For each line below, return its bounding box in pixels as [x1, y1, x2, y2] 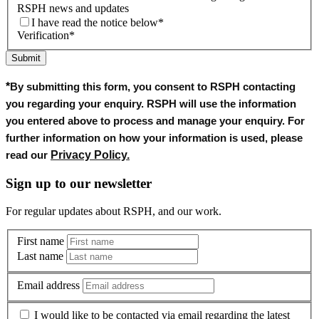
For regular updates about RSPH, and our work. [6, 204, 221, 217]
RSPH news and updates [17, 2, 129, 15]
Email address [17, 278, 80, 291]
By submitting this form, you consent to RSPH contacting [10, 81, 296, 93]
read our [6, 150, 48, 162]
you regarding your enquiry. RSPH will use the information [6, 98, 296, 110]
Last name [17, 250, 63, 263]
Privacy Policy [51, 149, 127, 162]
